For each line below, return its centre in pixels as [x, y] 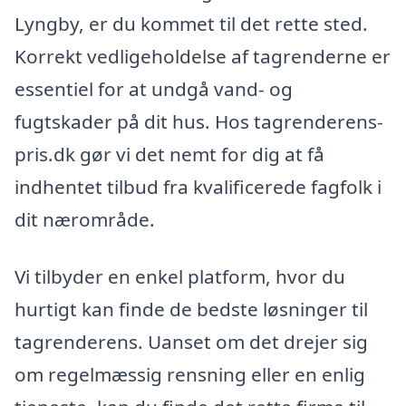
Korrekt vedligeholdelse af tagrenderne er [203, 56]
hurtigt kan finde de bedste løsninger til [191, 309]
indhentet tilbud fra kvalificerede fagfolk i [198, 186]
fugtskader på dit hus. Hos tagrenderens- [199, 121]
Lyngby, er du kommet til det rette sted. [191, 23]
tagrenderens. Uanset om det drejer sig [191, 342]
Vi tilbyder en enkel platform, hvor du [180, 277]
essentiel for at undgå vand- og [154, 88]
